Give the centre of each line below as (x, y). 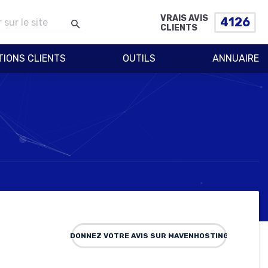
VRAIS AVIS (184, 18)
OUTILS (139, 58)
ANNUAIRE (236, 58)
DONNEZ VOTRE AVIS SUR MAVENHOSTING (149, 236)
